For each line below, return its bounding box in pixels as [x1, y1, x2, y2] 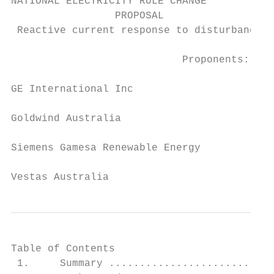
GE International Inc [11, 84, 133, 95]
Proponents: [11, 54, 250, 65]
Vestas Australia [11, 172, 109, 183]
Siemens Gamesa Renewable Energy [11, 143, 201, 154]
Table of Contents [11, 243, 115, 254]
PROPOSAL [11, 10, 164, 21]
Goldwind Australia [11, 113, 121, 124]
